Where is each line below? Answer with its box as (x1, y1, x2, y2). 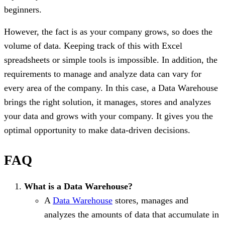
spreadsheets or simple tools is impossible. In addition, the (4, 54, 217, 65)
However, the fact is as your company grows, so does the (4, 26, 212, 37)
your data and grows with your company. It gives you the (4, 110, 213, 121)
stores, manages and (113, 195, 188, 205)
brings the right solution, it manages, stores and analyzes (4, 96, 211, 107)
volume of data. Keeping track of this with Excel (4, 40, 182, 51)
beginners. (4, 4, 42, 15)
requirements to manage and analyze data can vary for (4, 68, 201, 79)
